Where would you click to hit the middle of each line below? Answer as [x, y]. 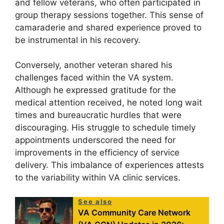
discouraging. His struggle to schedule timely [105, 128]
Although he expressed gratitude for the [95, 90]
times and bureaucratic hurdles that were [98, 115]
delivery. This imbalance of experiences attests [109, 165]
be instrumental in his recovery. [78, 40]
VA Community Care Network [134, 212]
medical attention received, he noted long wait [108, 103]
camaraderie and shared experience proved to [108, 27]
